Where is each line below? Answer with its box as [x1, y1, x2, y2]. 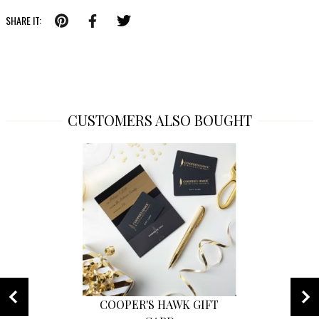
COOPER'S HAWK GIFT [100, 296, 219, 312]
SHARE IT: [6, 13, 41, 28]
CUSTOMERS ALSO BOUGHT [67, 110, 252, 130]
